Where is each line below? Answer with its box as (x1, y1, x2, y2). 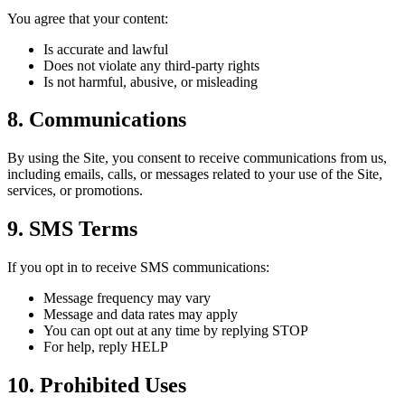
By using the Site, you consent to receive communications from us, (7, 150, 387, 166)
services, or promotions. (7, 183, 143, 199)
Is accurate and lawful (43, 41, 168, 57)
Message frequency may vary (43, 290, 211, 306)
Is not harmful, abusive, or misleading (43, 73, 258, 89)
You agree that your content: (7, 10, 168, 26)
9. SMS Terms (7, 217, 137, 241)
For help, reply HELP (43, 339, 168, 355)
